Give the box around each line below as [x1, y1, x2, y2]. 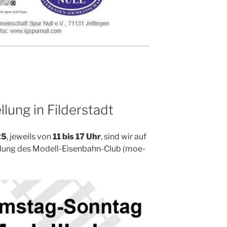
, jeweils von [7, 131, 53, 141]
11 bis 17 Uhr [53, 131, 101, 141]
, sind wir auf [101, 131, 146, 141]
